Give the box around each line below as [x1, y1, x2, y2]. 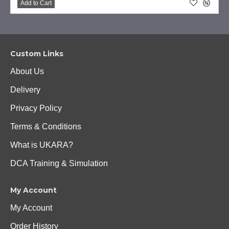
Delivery [10, 85, 40, 94]
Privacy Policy [10, 104, 62, 112]
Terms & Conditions [10, 122, 81, 131]
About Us [10, 67, 44, 76]
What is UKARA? [10, 141, 73, 149]
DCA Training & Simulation [10, 159, 108, 168]
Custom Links [10, 49, 63, 58]
